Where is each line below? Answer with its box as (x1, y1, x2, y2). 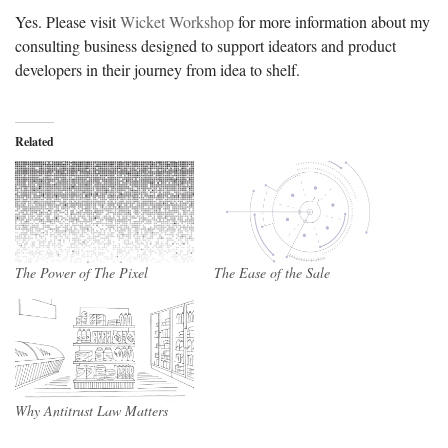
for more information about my (238, 10, 430, 32)
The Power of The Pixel (15, 262, 148, 282)
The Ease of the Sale (214, 262, 330, 282)
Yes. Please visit (15, 10, 120, 32)
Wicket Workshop (120, 10, 238, 32)
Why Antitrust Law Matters (15, 401, 168, 421)
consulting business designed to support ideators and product (15, 34, 396, 56)
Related (15, 132, 54, 150)
